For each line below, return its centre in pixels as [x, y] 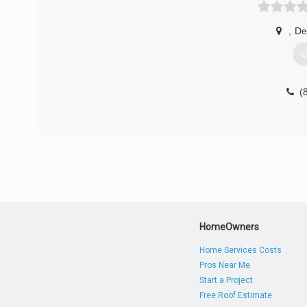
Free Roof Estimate [236, 295]
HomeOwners [230, 227]
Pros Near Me [225, 265]
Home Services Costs [241, 250]
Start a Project [226, 280]
